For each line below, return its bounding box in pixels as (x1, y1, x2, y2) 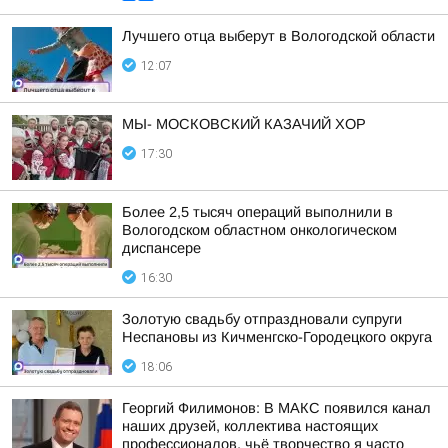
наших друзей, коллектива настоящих (122, 418, 378, 434)
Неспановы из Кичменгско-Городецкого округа (122, 329, 432, 345)
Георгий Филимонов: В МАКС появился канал (122, 400, 431, 416)
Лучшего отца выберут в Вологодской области (122, 28, 435, 44)
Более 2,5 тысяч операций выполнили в (122, 204, 393, 220)
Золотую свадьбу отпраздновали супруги (122, 311, 402, 327)
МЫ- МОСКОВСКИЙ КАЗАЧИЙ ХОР (122, 116, 366, 132)
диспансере (122, 240, 201, 256)
